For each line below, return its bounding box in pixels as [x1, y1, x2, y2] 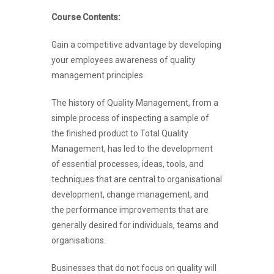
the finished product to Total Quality [51, 128, 188, 138]
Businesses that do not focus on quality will [51, 262, 217, 273]
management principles [51, 70, 143, 80]
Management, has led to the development [51, 143, 213, 154]
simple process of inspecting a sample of [51, 113, 209, 123]
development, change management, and [51, 189, 209, 199]
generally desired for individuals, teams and [51, 220, 218, 230]
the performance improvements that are [51, 204, 209, 215]
